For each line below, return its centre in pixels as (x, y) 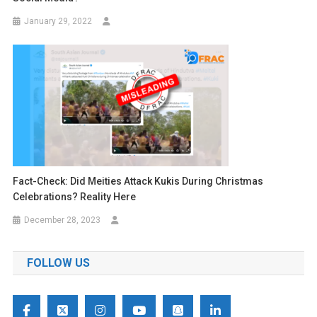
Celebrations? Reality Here (75, 196)
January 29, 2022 (58, 21)
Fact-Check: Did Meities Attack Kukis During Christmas (138, 181)
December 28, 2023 (63, 220)
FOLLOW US (58, 263)
